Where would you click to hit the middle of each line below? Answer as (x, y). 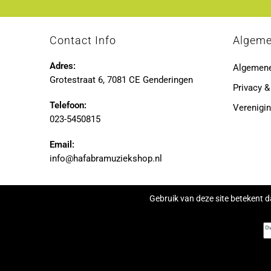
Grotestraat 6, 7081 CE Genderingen (122, 80)
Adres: (63, 66)
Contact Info (83, 40)
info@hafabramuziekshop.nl (106, 158)
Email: (62, 144)
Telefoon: (68, 105)
